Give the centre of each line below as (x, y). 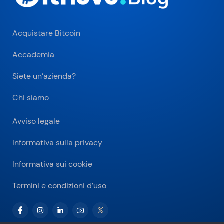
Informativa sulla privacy (57, 142)
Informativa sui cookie (52, 164)
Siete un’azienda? (44, 76)
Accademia (33, 54)
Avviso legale (36, 121)
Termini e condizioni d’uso (59, 185)
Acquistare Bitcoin (46, 33)
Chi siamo (31, 97)
